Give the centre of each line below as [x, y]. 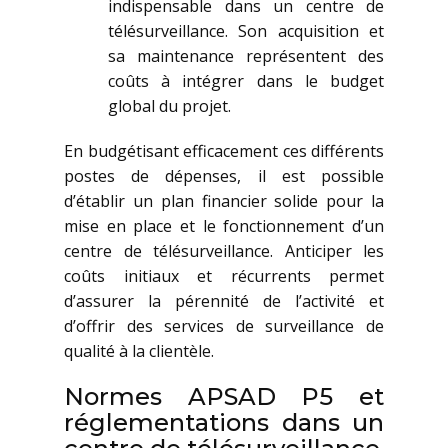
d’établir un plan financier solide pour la [224, 201]
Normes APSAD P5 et [224, 396]
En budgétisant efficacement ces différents [224, 151]
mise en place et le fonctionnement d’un [224, 226]
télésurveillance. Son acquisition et [246, 31]
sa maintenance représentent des [246, 56]
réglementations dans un [224, 422]
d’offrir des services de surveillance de [224, 326]
